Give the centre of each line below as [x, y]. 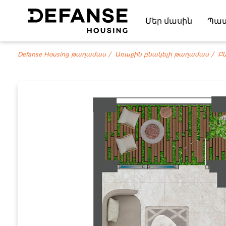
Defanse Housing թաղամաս [62, 54]
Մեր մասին [169, 21]
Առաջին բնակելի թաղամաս [162, 54]
